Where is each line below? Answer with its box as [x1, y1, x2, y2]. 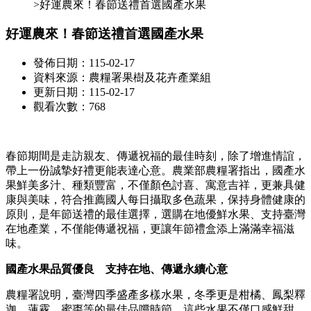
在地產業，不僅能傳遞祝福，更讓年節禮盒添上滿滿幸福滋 [6, 223, 294, 235]
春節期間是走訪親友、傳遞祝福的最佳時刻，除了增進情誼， [6, 150, 305, 162]
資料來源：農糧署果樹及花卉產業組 [33, 72, 211, 84]
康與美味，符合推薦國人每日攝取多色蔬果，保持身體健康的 [6, 194, 305, 206]
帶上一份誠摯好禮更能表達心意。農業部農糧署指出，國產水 [6, 165, 305, 177]
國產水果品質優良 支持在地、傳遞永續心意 [6, 263, 228, 276]
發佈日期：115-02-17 [33, 57, 135, 69]
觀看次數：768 [33, 101, 106, 113]
